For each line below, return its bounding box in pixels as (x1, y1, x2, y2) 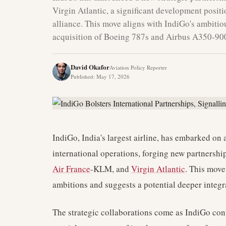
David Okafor (71, 62, 109, 72)
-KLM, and (90, 163, 131, 175)
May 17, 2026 (96, 73, 130, 80)
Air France (52, 163, 90, 175)
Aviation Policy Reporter (109, 64, 167, 71)
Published (71, 73, 93, 80)
